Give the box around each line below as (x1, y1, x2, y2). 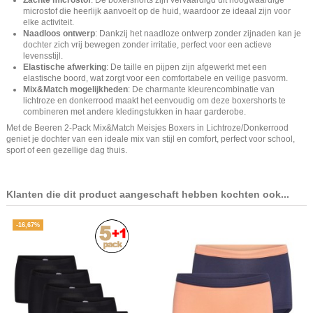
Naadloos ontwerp (23, 28, 95, 38)
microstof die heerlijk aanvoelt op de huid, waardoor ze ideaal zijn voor (23, 6, 291, 16)
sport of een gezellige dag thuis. (6, 145, 127, 155)
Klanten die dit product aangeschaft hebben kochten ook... (6, 189, 289, 200)
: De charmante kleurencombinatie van (128, 84, 275, 94)
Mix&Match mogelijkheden (23, 84, 128, 94)
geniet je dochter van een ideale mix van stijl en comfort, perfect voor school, (6, 133, 295, 144)
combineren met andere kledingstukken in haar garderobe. (23, 106, 246, 117)
